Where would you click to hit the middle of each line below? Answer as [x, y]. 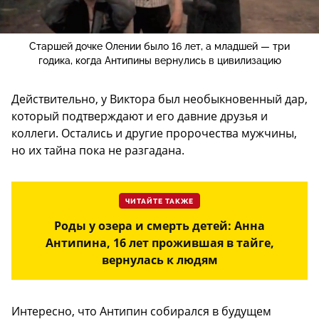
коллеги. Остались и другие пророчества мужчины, [154, 133]
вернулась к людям [159, 260]
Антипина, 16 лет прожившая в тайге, [159, 242]
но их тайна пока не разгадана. [98, 150]
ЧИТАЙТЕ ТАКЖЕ [159, 201]
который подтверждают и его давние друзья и [140, 116]
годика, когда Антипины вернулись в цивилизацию [159, 60]
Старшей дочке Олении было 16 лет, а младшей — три [159, 46]
